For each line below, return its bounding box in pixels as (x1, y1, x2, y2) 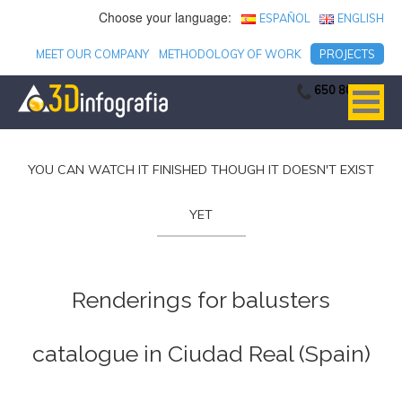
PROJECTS (319, 47, 375, 61)
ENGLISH (337, 11, 384, 25)
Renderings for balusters (72, 286, 330, 313)
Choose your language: (99, 8, 236, 26)
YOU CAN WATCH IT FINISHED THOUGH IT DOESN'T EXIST (28, 162, 374, 178)
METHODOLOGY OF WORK (158, 47, 301, 61)
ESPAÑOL (258, 11, 310, 25)
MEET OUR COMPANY (36, 47, 150, 61)
